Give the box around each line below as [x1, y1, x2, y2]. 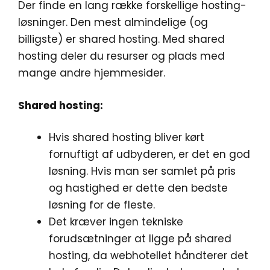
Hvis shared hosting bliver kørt [49, 130, 204, 145]
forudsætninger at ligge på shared [49, 231, 231, 246]
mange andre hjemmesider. [18, 66, 165, 80]
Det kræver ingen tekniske [49, 215, 183, 229]
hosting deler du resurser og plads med [18, 49, 225, 63]
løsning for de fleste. [49, 198, 155, 212]
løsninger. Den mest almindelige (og [18, 15, 208, 30]
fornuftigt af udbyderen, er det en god [49, 147, 250, 162]
